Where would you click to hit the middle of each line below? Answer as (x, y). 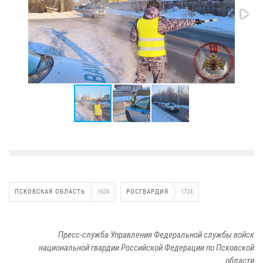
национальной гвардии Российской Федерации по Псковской (146, 247)
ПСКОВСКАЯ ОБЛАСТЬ (50, 191)
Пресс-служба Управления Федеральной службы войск (156, 235)
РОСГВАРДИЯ (147, 191)
